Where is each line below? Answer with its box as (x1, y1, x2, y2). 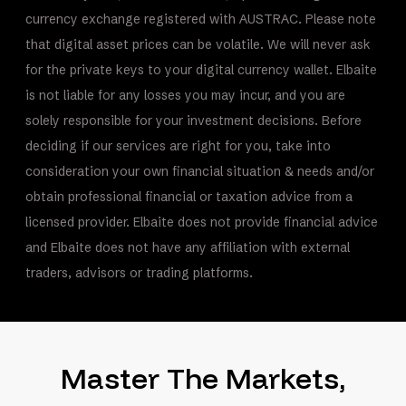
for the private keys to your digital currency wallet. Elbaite (25, 61, 378, 78)
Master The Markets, (61, 359, 345, 396)
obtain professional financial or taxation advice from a (25, 188, 353, 205)
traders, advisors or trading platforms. (25, 264, 254, 281)
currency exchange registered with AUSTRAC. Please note (25, 10, 377, 27)
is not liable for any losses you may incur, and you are (25, 86, 346, 103)
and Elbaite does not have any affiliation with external (25, 238, 351, 256)
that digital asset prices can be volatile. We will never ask (25, 35, 372, 53)
